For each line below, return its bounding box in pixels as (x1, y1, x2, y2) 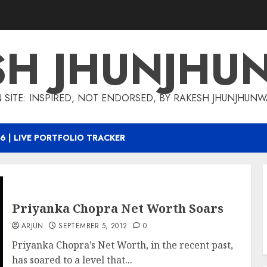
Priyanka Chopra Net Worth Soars (11, 200, 223, 216)
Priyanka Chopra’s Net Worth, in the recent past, (11, 238, 233, 252)
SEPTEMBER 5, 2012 (58, 221, 128, 231)
